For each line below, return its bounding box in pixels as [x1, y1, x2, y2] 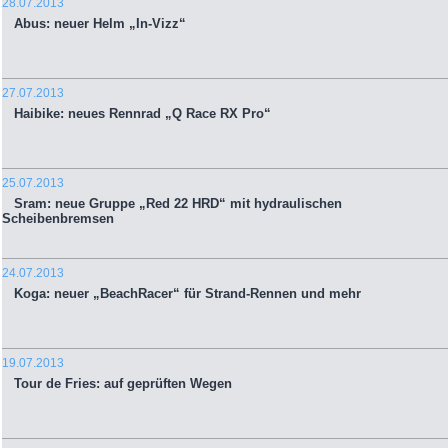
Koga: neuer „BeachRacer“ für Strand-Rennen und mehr [2, 286, 361, 302]
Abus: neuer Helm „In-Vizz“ [2, 16, 186, 32]
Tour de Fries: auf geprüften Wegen [2, 376, 232, 392]
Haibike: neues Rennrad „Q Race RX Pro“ [2, 106, 271, 122]
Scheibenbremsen [2, 211, 114, 227]
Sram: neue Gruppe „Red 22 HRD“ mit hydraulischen [2, 196, 342, 212]
